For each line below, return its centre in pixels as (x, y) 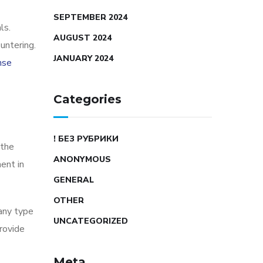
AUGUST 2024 (82, 38)
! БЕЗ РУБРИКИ (86, 139)
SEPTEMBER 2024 (90, 17)
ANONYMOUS (82, 159)
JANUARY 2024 (83, 58)
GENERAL (74, 180)
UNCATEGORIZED (91, 221)
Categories (87, 99)
